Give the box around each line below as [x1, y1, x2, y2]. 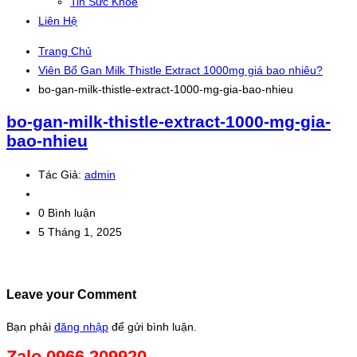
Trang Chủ [38, 45, 92, 57]
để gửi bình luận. [108, 320, 197, 333]
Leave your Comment [6, 287, 136, 302]
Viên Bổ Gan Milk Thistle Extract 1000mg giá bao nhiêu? [38, 64, 323, 76]
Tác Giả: [38, 167, 84, 181]
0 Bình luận [38, 206, 96, 219]
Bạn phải [6, 320, 54, 333]
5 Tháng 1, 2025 [38, 225, 122, 238]
